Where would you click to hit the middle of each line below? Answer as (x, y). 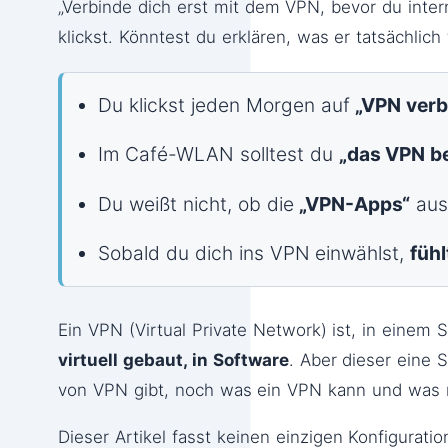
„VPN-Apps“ (355, 203)
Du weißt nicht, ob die (199, 203)
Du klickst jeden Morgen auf (227, 104)
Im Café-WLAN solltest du (218, 154)
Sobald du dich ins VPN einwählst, (254, 252)
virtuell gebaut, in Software (173, 359)
